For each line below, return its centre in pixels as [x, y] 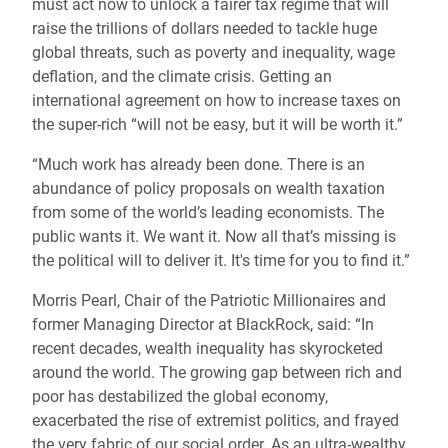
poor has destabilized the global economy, [180, 396]
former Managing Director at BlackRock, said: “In [203, 324]
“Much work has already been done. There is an [198, 164]
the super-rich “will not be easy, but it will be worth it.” [219, 124]
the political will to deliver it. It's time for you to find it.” [221, 260]
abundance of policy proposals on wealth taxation [208, 188]
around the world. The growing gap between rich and [217, 372]
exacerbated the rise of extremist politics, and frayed [215, 420]
